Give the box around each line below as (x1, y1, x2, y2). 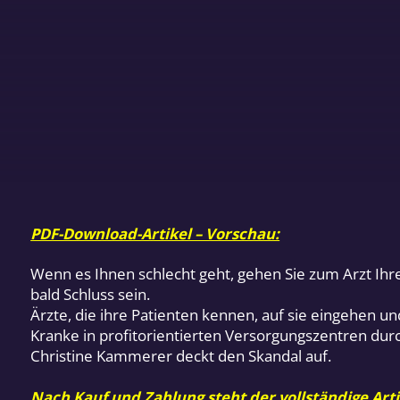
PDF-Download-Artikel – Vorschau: (30, 222, 280, 244)
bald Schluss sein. (30, 284, 151, 305)
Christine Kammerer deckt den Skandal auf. (30, 346, 332, 367)
